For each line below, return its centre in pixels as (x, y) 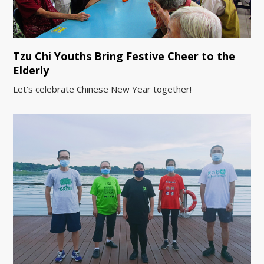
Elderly (31, 70)
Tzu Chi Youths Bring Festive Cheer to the (124, 56)
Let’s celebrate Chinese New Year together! (103, 89)
